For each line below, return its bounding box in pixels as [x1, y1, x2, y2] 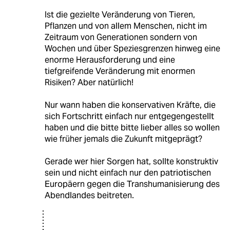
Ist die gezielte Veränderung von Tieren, [44, 9, 195, 20]
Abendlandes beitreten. [44, 189, 134, 201]
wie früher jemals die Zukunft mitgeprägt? [44, 133, 202, 144]
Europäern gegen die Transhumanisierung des [44, 178, 220, 189]
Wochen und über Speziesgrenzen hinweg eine [44, 43, 220, 54]
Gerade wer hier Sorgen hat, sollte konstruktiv [44, 156, 218, 167]
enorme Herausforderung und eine [44, 54, 175, 65]
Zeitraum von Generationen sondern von [44, 31, 197, 43]
